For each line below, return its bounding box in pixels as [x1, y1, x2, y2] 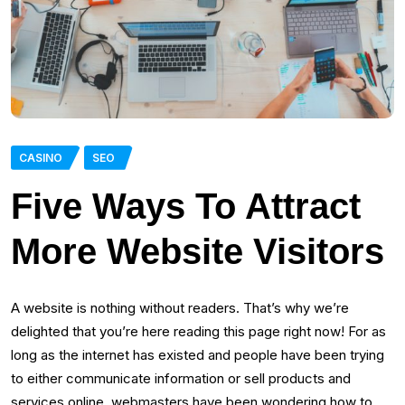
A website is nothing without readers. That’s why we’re [11, 298, 349, 316]
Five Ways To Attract [11, 185, 361, 226]
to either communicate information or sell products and [11, 369, 351, 387]
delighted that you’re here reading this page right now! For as [11, 322, 386, 340]
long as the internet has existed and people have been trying [11, 345, 384, 363]
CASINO [19, 150, 62, 165]
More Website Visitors [11, 231, 384, 271]
